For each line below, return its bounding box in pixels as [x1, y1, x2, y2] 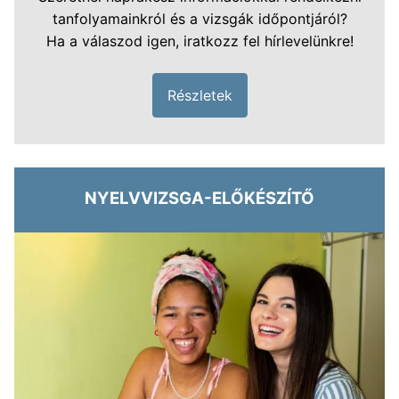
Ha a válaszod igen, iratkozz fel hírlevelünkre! [45, 32, 354, 51]
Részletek [167, 86, 232, 105]
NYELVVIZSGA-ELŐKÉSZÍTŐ [85, 188, 314, 209]
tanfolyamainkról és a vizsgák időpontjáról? [52, 10, 347, 28]
